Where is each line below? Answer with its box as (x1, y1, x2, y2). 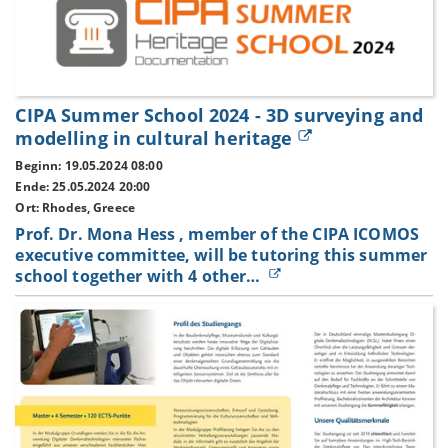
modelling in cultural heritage (15, 125, 293, 150)
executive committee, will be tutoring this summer (15, 243, 428, 266)
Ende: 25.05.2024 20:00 (15, 178, 151, 196)
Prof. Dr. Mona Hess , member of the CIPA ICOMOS (15, 222, 419, 245)
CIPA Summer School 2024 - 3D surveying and (15, 102, 424, 127)
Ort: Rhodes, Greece (15, 198, 136, 216)
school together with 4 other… (15, 264, 265, 287)
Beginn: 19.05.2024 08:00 (15, 157, 163, 175)
